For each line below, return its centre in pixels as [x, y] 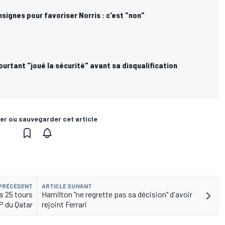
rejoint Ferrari [64, 204]
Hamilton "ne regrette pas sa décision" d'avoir [117, 194]
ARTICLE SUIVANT [67, 186]
